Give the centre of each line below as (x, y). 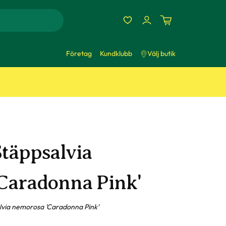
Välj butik (161, 53)
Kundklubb (116, 53)
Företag (79, 53)
